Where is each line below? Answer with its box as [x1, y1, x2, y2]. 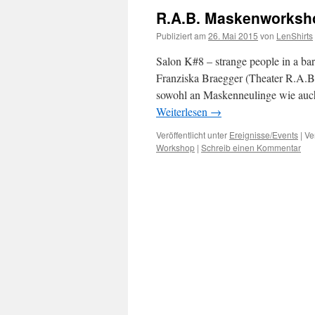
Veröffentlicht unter [156, 129, 227, 141]
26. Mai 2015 [208, 30, 258, 41]
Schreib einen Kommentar [201, 141, 301, 153]
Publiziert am [156, 30, 206, 41]
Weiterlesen [156, 104, 210, 119]
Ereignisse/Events [229, 129, 298, 141]
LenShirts [276, 30, 313, 41]
